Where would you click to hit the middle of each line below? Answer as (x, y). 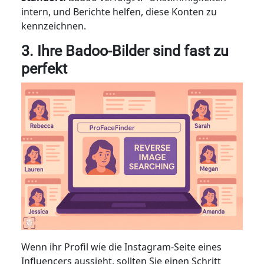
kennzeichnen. (53, 26)
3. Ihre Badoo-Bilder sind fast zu (125, 51)
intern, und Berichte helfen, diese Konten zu (119, 11)
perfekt (44, 68)
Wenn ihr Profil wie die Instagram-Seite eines (121, 247)
